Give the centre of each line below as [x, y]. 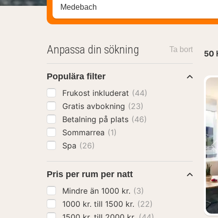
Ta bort [181, 49]
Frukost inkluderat [97, 93]
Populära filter [76, 76]
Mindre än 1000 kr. [117, 191]
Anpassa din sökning [93, 50]
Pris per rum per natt [90, 174]
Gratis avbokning [95, 106]
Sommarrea [85, 132]
